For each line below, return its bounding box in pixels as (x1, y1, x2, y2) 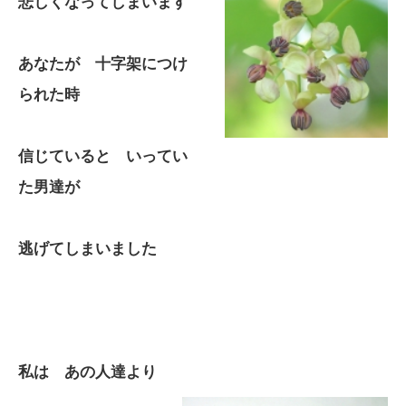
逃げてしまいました (18, 240, 157, 257)
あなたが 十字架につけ (18, 55, 188, 72)
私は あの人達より (18, 363, 157, 381)
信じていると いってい (18, 148, 188, 165)
